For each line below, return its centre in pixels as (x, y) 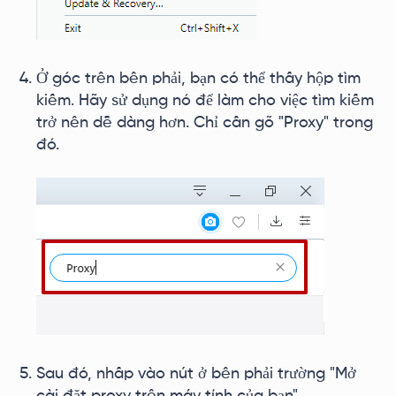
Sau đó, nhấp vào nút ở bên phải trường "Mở (196, 374)
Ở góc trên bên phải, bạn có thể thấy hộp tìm (198, 79)
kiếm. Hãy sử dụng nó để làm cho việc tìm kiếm (205, 101)
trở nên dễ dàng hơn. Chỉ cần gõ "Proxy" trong (205, 123)
